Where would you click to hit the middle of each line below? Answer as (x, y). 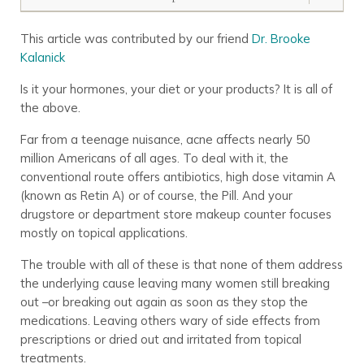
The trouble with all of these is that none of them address (181, 264)
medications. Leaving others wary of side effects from (170, 320)
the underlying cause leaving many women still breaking (175, 283)
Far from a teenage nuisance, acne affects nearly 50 (165, 139)
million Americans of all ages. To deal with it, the (154, 158)
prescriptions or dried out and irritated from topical (160, 339)
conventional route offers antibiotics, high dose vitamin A (178, 176)
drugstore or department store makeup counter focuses (175, 214)
